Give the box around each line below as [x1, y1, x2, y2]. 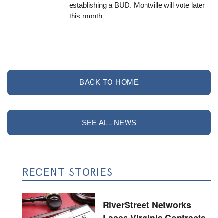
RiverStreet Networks [102, 198, 191, 211]
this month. [69, 12, 105, 20]
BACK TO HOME [79, 78, 139, 87]
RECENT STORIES [22, 166, 113, 179]
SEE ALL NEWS [81, 118, 137, 127]
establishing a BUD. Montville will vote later [69, 1, 205, 10]
